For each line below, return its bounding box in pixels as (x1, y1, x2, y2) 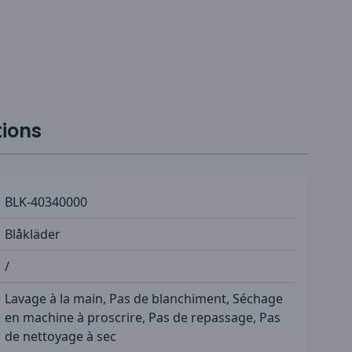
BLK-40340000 (5, 192, 87, 211)
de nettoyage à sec (5, 327, 116, 345)
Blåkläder (5, 225, 60, 243)
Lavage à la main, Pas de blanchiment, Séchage (5, 289, 283, 307)
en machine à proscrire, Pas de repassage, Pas (5, 308, 280, 326)
